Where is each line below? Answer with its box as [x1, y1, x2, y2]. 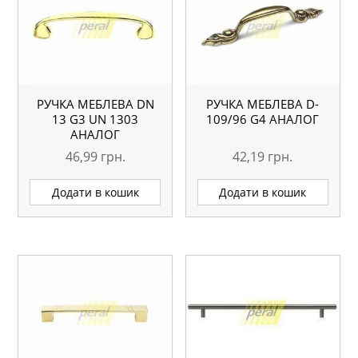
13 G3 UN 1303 [52, 111, 139, 128]
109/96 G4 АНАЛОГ [206, 111, 320, 128]
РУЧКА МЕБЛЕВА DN [36, 96, 154, 113]
